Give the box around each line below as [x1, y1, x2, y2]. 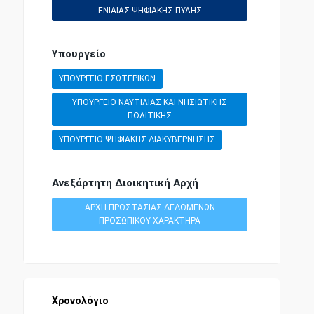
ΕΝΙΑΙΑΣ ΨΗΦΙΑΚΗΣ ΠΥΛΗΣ [97, 5, 202, 15]
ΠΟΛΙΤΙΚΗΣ [128, 110, 172, 121]
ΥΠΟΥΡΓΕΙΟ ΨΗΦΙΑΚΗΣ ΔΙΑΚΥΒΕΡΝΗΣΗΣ [58, 134, 215, 144]
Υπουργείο [51, 47, 106, 60]
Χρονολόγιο [51, 294, 109, 306]
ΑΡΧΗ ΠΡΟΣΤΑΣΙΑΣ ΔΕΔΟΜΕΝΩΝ [84, 202, 215, 212]
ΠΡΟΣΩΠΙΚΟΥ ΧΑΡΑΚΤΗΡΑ [99, 215, 200, 226]
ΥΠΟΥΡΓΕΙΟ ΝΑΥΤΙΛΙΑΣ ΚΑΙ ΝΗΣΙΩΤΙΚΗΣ [72, 97, 227, 107]
